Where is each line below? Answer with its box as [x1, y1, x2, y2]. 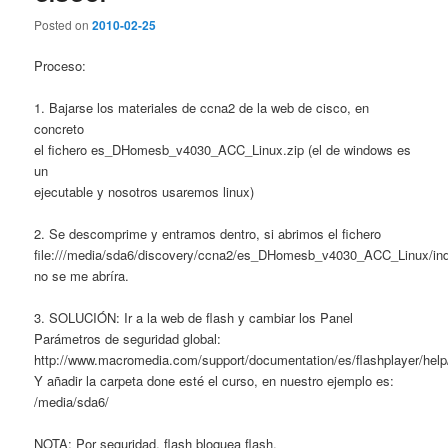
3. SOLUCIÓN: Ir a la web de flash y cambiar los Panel [34, 308, 354, 328]
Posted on [34, 15, 93, 33]
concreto [34, 118, 85, 138]
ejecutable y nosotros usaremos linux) [34, 181, 255, 201]
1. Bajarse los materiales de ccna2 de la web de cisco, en [34, 97, 370, 117]
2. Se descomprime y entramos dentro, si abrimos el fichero [34, 223, 382, 243]
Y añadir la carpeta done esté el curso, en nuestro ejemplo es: [34, 371, 395, 391]
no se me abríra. [34, 265, 130, 285]
